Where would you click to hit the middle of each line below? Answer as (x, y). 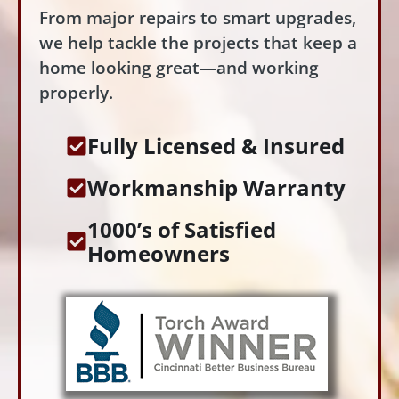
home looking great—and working (179, 68)
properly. (76, 93)
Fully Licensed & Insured (216, 146)
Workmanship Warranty (216, 188)
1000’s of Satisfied (182, 230)
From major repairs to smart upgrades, (198, 18)
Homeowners (159, 254)
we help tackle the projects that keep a (198, 43)
